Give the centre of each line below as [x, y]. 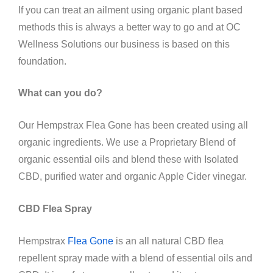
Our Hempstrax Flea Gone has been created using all [133, 126]
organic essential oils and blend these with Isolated [128, 160]
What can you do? [60, 93]
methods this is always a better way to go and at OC [129, 27]
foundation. [42, 61]
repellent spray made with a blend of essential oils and [135, 258]
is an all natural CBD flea [168, 241]
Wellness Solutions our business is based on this [124, 44]
